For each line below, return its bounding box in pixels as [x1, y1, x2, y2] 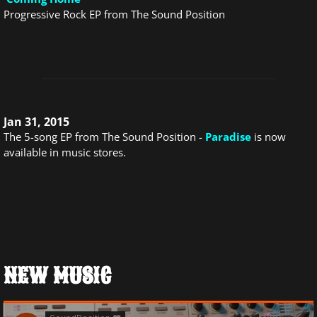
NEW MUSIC [4, 261, 111, 291]
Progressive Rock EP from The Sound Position [4, 7, 225, 21]
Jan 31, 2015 [4, 114, 69, 129]
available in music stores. [4, 145, 129, 159]
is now [254, 129, 286, 144]
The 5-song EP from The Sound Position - [4, 129, 205, 144]
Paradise [205, 129, 251, 144]
